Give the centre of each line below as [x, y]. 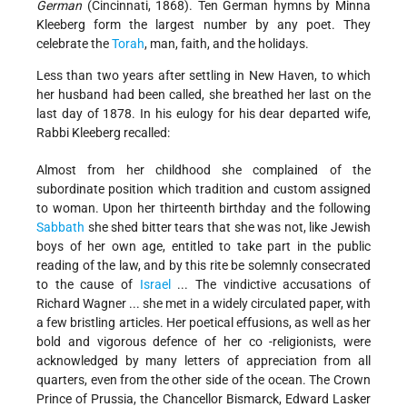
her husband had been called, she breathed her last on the [203, 95]
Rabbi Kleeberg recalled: [103, 133]
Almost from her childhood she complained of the [203, 170]
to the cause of [88, 285]
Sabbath [60, 228]
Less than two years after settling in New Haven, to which [203, 76]
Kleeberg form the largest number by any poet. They [203, 25]
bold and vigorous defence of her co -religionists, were [203, 342]
